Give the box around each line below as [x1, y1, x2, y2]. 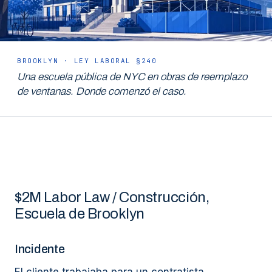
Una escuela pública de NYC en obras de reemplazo [17, 71, 247, 83]
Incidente [15, 242, 65, 256]
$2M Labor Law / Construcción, [15, 189, 209, 205]
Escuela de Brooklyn [15, 206, 144, 222]
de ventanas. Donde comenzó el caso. [17, 86, 186, 97]
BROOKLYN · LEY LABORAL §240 [17, 56, 157, 65]
